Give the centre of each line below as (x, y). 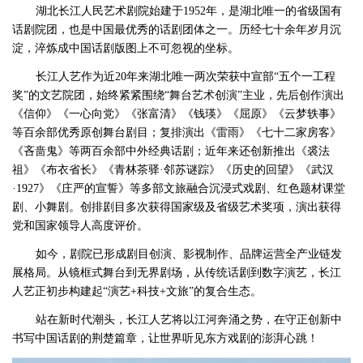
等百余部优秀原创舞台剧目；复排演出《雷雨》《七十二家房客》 (176, 132)
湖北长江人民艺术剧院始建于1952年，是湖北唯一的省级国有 (188, 11)
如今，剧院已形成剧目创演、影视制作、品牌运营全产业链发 (188, 253)
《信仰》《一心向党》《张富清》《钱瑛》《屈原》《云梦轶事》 (176, 114)
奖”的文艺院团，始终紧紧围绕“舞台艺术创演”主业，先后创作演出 (178, 95)
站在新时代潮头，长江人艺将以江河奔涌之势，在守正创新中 (188, 319)
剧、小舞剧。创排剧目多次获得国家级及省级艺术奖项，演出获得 (176, 207)
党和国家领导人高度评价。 (80, 226)
